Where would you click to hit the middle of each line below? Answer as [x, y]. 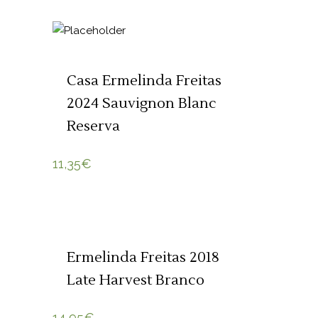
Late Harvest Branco [136, 281]
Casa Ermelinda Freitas [144, 81]
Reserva [93, 127]
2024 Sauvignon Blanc [142, 104]
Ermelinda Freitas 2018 [143, 258]
